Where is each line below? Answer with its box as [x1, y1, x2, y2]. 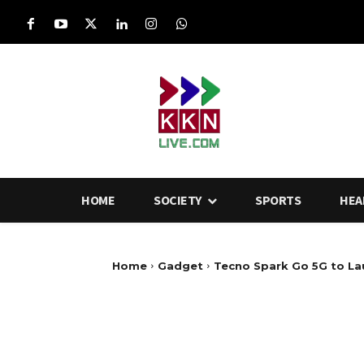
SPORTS [255, 191, 301, 208]
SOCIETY [154, 191, 201, 208]
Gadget [158, 258, 203, 272]
